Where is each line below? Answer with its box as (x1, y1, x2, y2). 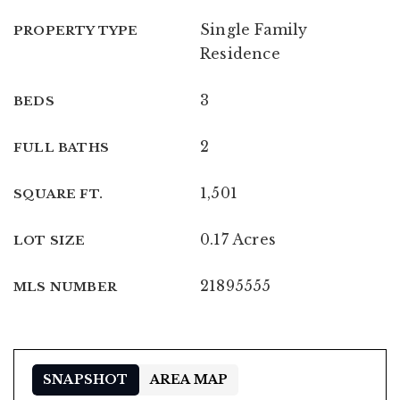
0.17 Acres (200, 229, 276, 248)
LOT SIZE (13, 232, 86, 248)
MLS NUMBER (13, 279, 117, 295)
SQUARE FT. (13, 186, 103, 202)
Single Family (200, 20, 308, 38)
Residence (200, 44, 280, 62)
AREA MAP (149, 371, 229, 387)
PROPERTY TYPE (13, 22, 138, 38)
